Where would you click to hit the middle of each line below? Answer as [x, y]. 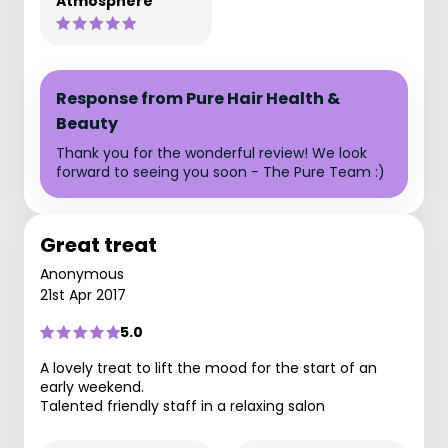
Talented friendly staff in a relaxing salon [182, 406]
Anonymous [82, 274]
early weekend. [92, 387]
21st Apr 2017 [83, 295]
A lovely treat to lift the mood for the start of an [208, 368]
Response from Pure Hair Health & [198, 98]
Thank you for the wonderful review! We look [211, 153]
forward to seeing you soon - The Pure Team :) [220, 172]
